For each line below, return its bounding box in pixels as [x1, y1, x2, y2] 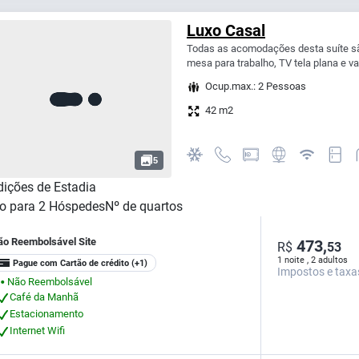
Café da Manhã [10, 290, 79, 303]
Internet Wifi [10, 324, 65, 337]
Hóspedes [49, 199, 105, 215]
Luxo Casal [187, 21, 265, 41]
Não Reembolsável [7, 275, 92, 288]
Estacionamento [10, 307, 83, 320]
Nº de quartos [105, 199, 183, 215]
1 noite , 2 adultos [277, 255, 349, 266]
